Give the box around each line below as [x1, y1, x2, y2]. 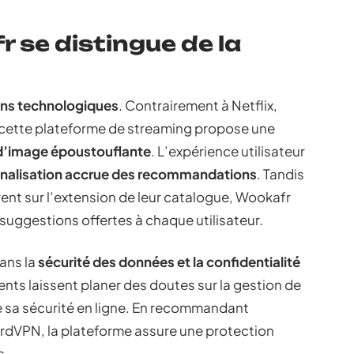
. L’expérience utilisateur [151, 142, 305, 160]
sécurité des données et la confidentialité [38, 253, 300, 270]
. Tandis [257, 165, 304, 183]
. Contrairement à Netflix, [119, 96, 277, 114]
